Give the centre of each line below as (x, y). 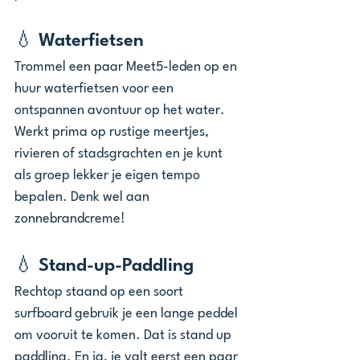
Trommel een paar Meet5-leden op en (127, 67)
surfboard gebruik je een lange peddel (128, 314)
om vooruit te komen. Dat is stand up (125, 335)
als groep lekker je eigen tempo (109, 176)
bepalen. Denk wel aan (84, 197)
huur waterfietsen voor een (96, 89)
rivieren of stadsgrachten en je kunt (120, 154)
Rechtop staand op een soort (100, 292)
